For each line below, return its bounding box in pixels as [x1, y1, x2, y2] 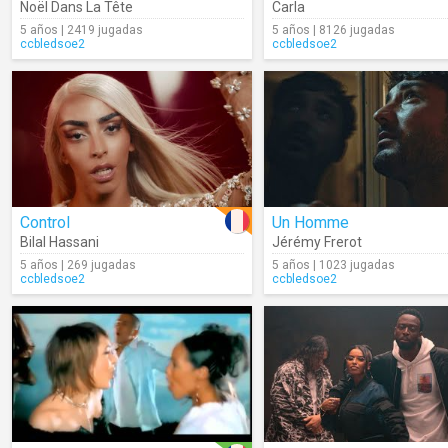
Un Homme [272, 213, 349, 232]
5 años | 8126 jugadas [272, 23, 395, 37]
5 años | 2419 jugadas [20, 23, 143, 37]
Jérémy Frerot [272, 234, 362, 250]
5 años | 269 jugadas [20, 258, 136, 272]
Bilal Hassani [20, 234, 99, 250]
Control [20, 213, 70, 232]
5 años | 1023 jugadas [272, 258, 395, 272]
